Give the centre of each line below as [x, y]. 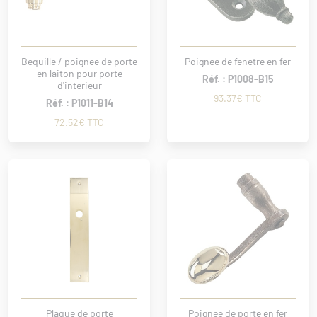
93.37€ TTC [238, 98]
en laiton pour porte [79, 73]
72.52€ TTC [79, 122]
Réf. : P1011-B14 [79, 103]
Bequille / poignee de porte [79, 61]
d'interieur [79, 85]
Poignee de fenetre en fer [238, 61]
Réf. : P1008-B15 [238, 79]
